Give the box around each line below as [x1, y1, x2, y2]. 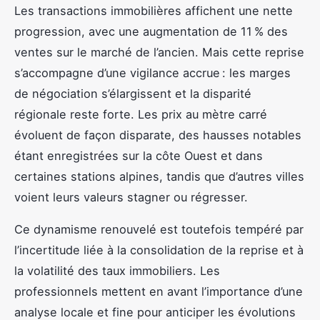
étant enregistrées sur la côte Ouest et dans [14, 148, 263, 163]
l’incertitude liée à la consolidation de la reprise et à [14, 242, 304, 257]
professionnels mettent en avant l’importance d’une [14, 284, 303, 299]
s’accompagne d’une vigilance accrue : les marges [14, 65, 291, 80]
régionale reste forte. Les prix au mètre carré [14, 106, 267, 121]
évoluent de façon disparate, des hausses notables [14, 127, 301, 142]
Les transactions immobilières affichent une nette [14, 3, 293, 18]
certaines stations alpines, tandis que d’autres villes [14, 169, 304, 184]
